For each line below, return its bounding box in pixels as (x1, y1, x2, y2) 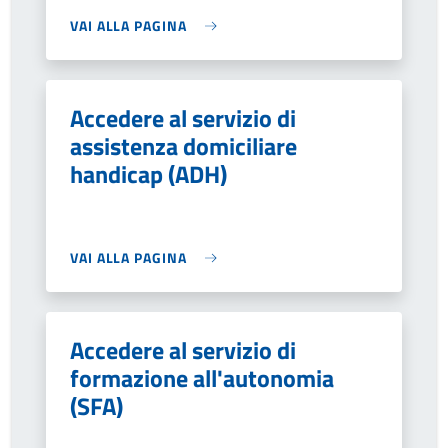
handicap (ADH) (70, 156, 227, 192)
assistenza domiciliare (70, 128, 297, 164)
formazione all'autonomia (70, 360, 334, 396)
